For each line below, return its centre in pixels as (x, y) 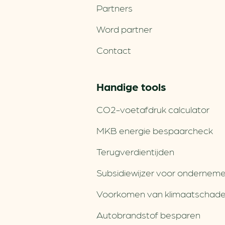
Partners (115, 8)
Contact (114, 50)
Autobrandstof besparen (148, 214)
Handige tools (131, 86)
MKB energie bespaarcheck (155, 130)
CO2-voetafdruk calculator (153, 109)
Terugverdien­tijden (135, 151)
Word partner (124, 29)
